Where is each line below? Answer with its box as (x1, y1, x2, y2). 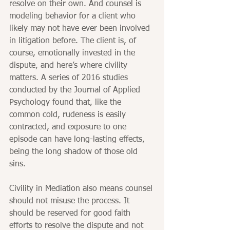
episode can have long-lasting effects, (9, 136, 147, 144)
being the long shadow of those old (9, 148, 140, 157)
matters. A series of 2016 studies (9, 74, 130, 83)
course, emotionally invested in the (9, 49, 138, 58)
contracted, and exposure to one (9, 123, 129, 132)
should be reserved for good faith (9, 209, 133, 218)
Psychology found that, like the (9, 99, 124, 107)
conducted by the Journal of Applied (9, 86, 143, 95)
